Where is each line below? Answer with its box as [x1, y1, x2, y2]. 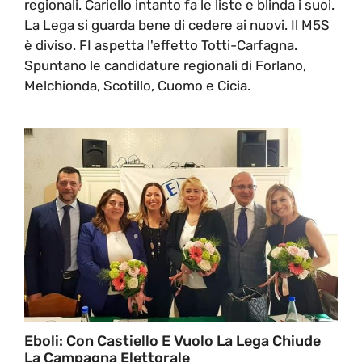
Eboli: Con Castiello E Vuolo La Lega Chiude [24, 331, 321, 350]
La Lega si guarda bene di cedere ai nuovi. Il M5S [24, 16, 330, 33]
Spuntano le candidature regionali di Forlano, [24, 57, 306, 74]
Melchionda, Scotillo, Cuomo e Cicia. [24, 77, 250, 94]
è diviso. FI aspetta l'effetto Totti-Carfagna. [24, 36, 297, 53]
